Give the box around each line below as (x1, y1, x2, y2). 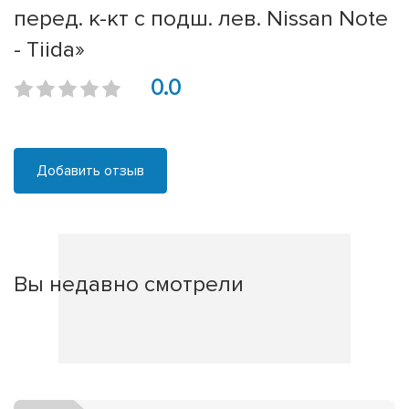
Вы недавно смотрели (14, 270, 244, 299)
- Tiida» (14, 36, 85, 64)
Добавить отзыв (37, 162, 144, 181)
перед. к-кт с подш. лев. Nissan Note (14, 5, 388, 33)
